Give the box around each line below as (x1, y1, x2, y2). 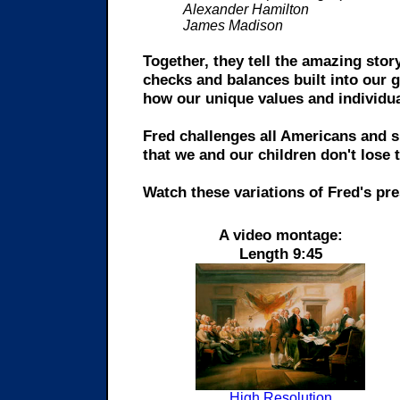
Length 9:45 (238, 245, 322, 262)
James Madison (183, 18, 283, 33)
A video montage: (218, 226, 343, 244)
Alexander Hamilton (183, 2, 309, 17)
